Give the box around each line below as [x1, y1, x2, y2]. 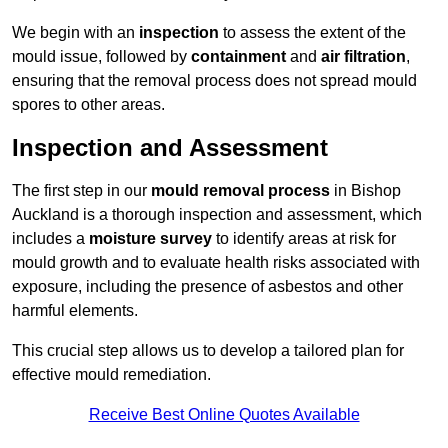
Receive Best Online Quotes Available [88, 406, 360, 424]
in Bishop [330, 182, 401, 200]
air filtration [321, 48, 406, 66]
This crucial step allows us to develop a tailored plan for [12, 342, 404, 360]
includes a [12, 230, 89, 248]
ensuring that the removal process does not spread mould [12, 72, 417, 90]
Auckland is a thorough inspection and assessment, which [12, 206, 422, 224]
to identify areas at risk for [212, 230, 396, 248]
